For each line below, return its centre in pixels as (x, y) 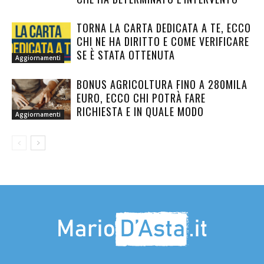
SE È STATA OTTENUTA (126, 55)
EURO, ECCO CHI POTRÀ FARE (141, 98)
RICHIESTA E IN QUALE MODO (140, 111)
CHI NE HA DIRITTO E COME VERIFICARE (163, 41)
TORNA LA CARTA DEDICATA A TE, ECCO (164, 28)
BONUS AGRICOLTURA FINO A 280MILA (162, 84)
